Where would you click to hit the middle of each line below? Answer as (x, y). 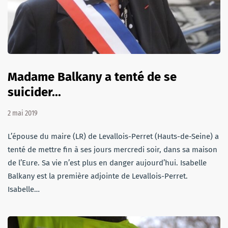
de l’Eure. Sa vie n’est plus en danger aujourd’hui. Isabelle (107, 163)
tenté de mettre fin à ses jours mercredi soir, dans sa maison (112, 150)
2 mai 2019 (23, 113)
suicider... (34, 92)
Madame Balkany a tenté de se (92, 77)
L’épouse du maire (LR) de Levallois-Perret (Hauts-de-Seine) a (113, 137)
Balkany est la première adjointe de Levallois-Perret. (98, 176)
